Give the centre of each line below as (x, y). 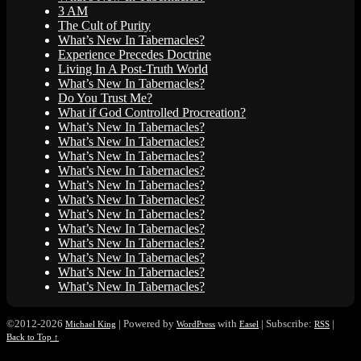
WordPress (196, 324)
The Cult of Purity (104, 26)
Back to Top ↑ (33, 337)
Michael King (91, 324)
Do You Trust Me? (105, 98)
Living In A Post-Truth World (133, 69)
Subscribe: (289, 324)
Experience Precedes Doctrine (135, 55)
